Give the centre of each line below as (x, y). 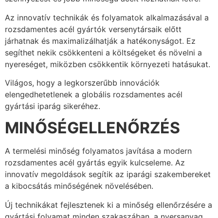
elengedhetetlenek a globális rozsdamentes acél (94, 94)
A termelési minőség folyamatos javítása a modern (98, 151)
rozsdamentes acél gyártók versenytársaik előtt (93, 29)
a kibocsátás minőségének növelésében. (79, 186)
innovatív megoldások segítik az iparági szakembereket (108, 174)
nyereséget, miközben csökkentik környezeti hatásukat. (108, 64)
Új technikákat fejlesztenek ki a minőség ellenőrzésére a (109, 205)
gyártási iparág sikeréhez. (53, 106)
